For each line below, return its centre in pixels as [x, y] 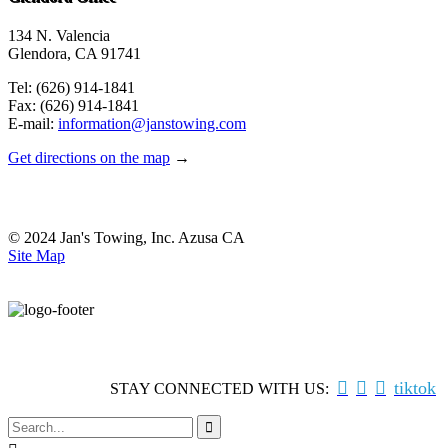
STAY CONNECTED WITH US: [223, 389]
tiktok [415, 388]
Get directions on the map [89, 158]
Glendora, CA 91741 [74, 54]
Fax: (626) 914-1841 [73, 106]
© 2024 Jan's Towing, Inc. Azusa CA [126, 238]
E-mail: [33, 124]
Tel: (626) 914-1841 [71, 88]
